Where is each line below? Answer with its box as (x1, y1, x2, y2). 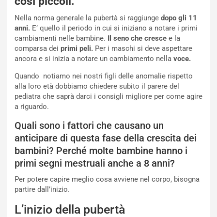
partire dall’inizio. (15, 185, 70, 194)
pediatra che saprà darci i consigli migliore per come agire (15, 92, 202, 101)
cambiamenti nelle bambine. (15, 34, 108, 43)
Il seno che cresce (108, 34, 167, 43)
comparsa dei (15, 44, 61, 53)
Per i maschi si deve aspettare (93, 44, 192, 53)
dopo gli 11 (161, 14, 197, 22)
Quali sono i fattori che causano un (15, 120, 164, 131)
